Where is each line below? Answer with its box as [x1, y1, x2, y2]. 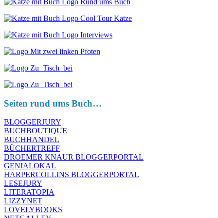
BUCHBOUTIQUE [4, 127, 67, 135]
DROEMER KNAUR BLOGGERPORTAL [4, 153, 144, 162]
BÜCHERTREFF [4, 144, 60, 153]
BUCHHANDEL [4, 135, 59, 144]
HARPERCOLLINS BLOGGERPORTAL [4, 170, 139, 179]
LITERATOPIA [4, 188, 54, 197]
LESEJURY [4, 179, 42, 188]
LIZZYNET [4, 197, 42, 205]
